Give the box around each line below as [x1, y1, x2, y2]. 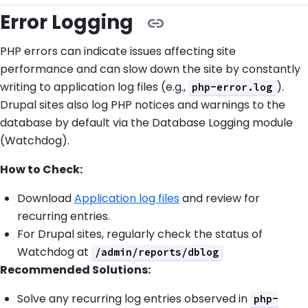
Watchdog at [17, 243, 91, 260]
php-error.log [192, 80, 273, 93]
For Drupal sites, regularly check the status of [17, 225, 263, 242]
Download [17, 190, 74, 206]
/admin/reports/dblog [95, 245, 219, 258]
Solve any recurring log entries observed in [17, 290, 250, 307]
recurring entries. [17, 208, 110, 224]
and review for [179, 190, 260, 206]
